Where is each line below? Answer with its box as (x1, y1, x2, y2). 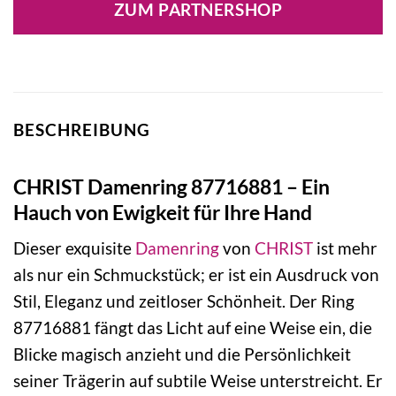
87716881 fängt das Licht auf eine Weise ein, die (13, 317, 372, 339)
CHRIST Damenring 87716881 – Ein (13, 173, 330, 199)
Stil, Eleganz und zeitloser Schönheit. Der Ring (13, 291, 354, 312)
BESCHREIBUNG (13, 119, 150, 141)
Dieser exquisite (13, 238, 135, 259)
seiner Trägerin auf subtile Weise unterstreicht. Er (13, 370, 383, 392)
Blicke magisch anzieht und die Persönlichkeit (13, 344, 351, 365)
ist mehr (313, 238, 377, 259)
